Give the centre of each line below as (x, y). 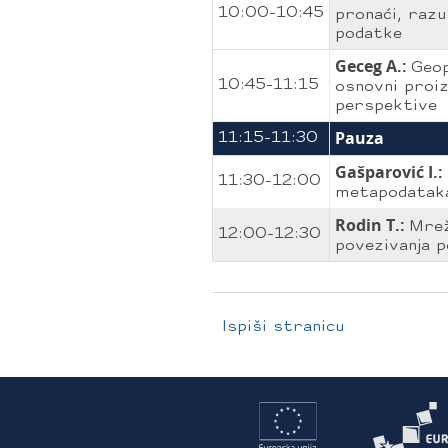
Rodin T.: (372, 225)
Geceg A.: (373, 66)
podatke (368, 34)
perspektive (386, 106)
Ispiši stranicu (283, 327)
